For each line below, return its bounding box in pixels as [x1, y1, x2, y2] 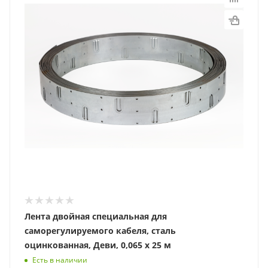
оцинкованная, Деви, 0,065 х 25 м [25, 239, 171, 251]
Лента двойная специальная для [25, 211, 167, 222]
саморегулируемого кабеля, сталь [25, 225, 176, 236]
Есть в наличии [32, 255, 87, 266]
